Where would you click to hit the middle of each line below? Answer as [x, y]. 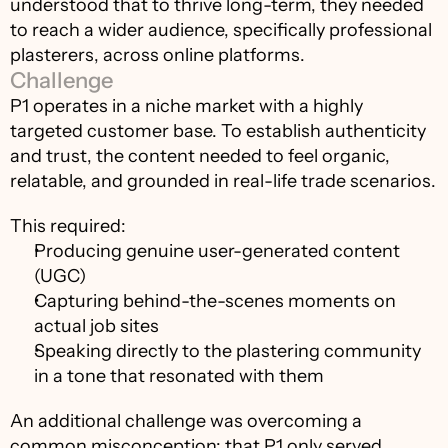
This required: [68, 226]
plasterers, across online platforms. [157, 55]
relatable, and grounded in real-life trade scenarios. [223, 181]
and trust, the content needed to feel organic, [200, 156]
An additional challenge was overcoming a [186, 421]
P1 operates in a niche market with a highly [186, 106]
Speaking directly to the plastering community [227, 351]
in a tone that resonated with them [179, 376]
